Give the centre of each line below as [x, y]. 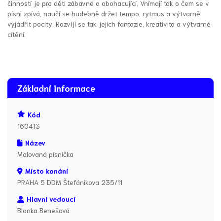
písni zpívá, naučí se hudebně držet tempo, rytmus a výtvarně [104, 14]
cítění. [17, 34]
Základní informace [56, 88]
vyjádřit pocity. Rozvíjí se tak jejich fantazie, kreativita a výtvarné [109, 24]
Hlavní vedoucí [51, 199]
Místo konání [46, 171]
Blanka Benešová [43, 210]
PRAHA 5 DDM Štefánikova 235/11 [70, 182]
